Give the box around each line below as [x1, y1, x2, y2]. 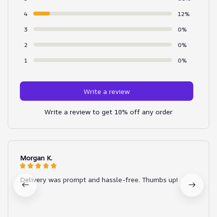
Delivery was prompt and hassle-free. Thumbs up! [20, 175, 178, 185]
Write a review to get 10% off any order [45, 107, 172, 117]
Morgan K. [20, 153, 52, 163]
